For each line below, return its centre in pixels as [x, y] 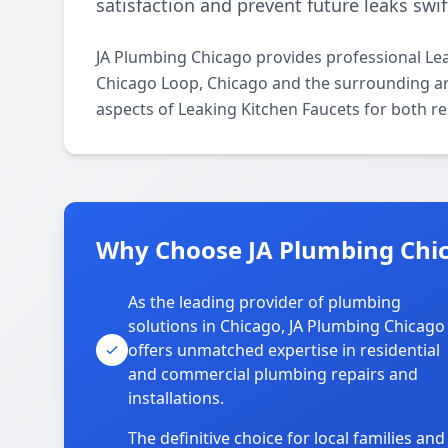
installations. [176, 398]
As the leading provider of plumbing [264, 302]
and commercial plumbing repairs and [273, 374]
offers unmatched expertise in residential [284, 350]
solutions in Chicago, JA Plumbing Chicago [286, 326]
